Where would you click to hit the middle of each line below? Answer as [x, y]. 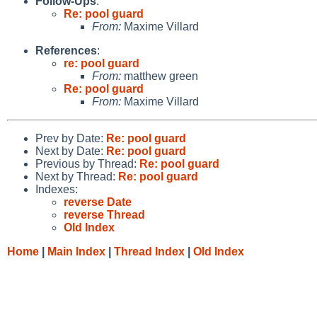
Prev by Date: [71, 138]
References [66, 50]
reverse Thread [104, 214]
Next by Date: [71, 151]
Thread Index [149, 251]
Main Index [76, 251]
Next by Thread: [77, 176]
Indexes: [57, 189]
